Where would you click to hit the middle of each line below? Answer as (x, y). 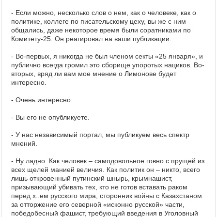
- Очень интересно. (42, 100)
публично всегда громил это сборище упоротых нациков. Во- (108, 65)
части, (174, 204)
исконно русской (133, 204)
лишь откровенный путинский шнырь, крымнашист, (92, 178)
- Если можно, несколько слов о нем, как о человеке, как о (104, 13)
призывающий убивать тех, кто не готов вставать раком (99, 187)
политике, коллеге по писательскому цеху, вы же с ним (99, 21)
